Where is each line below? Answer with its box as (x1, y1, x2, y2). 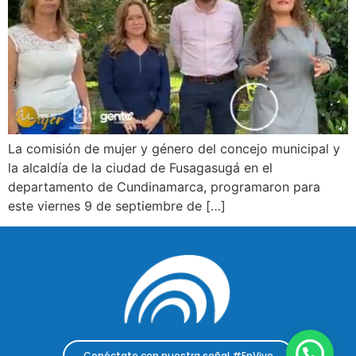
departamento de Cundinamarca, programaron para (8, 178, 320, 195)
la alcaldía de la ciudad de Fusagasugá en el (8, 159, 273, 176)
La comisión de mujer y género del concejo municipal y (8, 140, 340, 157)
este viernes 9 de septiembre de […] (8, 197, 226, 214)
